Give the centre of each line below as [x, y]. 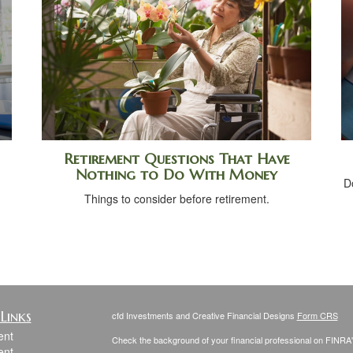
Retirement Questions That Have [176, 158]
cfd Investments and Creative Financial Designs [204, 315]
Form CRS [317, 315]
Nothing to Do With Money [176, 174]
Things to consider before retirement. [176, 198]
